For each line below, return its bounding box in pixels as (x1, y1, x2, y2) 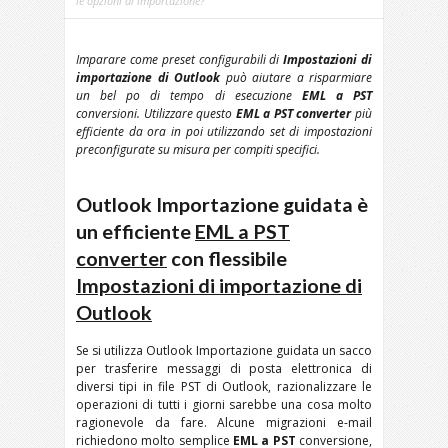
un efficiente (76, 219, 195, 243)
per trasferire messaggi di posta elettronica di (76, 360, 372, 377)
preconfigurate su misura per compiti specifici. (76, 141, 320, 158)
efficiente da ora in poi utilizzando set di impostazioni (76, 123, 372, 140)
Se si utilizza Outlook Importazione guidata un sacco (76, 342, 372, 359)
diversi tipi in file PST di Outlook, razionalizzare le (76, 378, 372, 395)
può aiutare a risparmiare (220, 69, 372, 86)
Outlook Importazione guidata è (76, 192, 368, 216)
